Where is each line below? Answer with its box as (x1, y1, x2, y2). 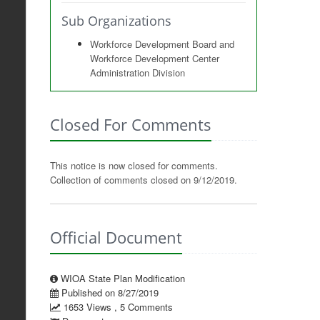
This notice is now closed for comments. (49, 159, 218, 172)
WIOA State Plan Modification (57, 271, 185, 285)
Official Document (49, 226, 182, 248)
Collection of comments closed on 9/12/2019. (49, 173, 237, 186)
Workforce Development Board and (89, 37, 234, 51)
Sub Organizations (61, 12, 171, 29)
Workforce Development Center (89, 51, 219, 65)
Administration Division (89, 66, 185, 79)
